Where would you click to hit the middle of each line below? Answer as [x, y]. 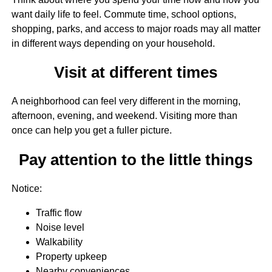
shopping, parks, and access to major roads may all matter [136, 29]
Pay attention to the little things [136, 159]
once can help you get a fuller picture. [91, 131]
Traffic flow [59, 212]
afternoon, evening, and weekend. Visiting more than [124, 116]
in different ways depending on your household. [113, 43]
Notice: [26, 188]
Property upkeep [71, 256]
